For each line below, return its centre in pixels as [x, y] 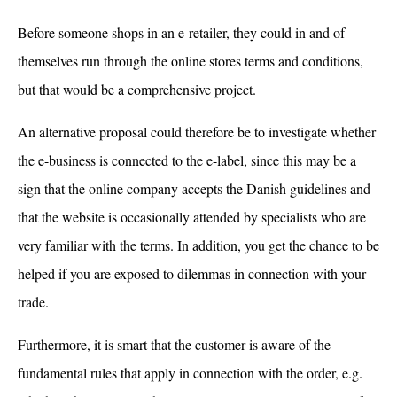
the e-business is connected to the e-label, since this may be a [187, 160]
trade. [33, 301]
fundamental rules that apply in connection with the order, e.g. [190, 372]
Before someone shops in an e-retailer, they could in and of [181, 32]
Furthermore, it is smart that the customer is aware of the [174, 344]
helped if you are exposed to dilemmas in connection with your [192, 273]
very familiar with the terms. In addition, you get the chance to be [198, 245]
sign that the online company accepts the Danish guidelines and [194, 188]
